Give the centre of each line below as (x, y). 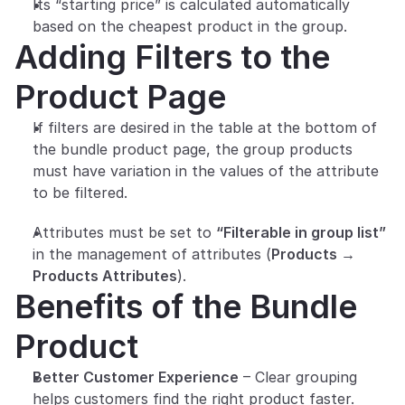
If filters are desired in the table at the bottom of (205, 127)
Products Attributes (105, 275)
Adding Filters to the (172, 57)
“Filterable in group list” (301, 232)
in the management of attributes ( (152, 254)
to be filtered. (80, 192)
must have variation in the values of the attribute (206, 170)
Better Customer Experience (136, 377)
